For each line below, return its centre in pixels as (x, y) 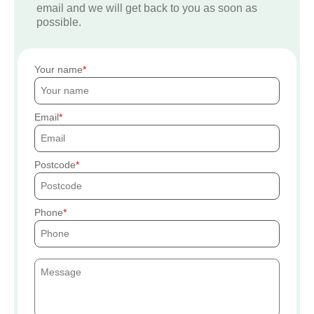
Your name (59, 70)
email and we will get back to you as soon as (147, 8)
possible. (59, 22)
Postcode (55, 165)
